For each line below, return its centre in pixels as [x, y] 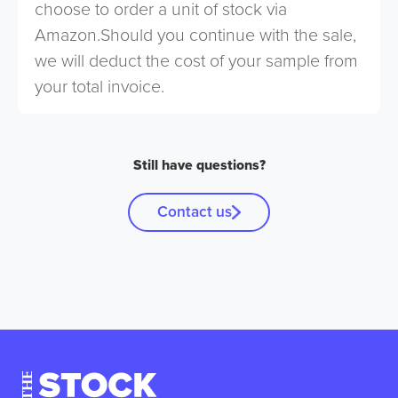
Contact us [195, 212]
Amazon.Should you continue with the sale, [196, 36]
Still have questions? [199, 165]
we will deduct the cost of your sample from [197, 61]
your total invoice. [100, 87]
